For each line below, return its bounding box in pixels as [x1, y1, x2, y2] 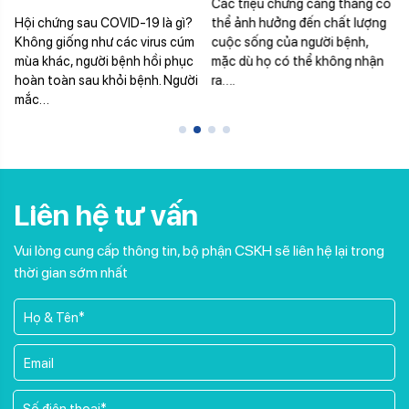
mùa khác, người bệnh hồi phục [14, 53, 193, 69]
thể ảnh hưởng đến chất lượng [211, 15, 387, 31]
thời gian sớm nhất [14, 264, 128, 282]
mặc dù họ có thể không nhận [211, 53, 384, 69]
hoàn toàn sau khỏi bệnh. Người [14, 72, 197, 89]
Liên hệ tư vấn [14, 198, 198, 234]
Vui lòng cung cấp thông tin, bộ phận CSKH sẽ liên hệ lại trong [14, 242, 384, 260]
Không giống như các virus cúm [14, 34, 194, 50]
